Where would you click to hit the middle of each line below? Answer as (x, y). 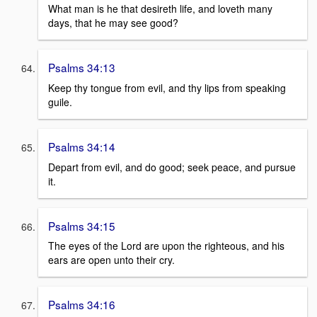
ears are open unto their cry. (111, 260)
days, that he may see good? (113, 23)
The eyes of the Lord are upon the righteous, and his (166, 246)
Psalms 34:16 (82, 305)
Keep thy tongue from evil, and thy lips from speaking (167, 88)
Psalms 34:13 (82, 68)
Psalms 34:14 (82, 146)
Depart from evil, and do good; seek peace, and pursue (172, 167)
